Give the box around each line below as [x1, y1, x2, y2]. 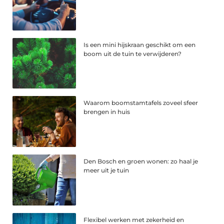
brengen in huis [83, 108, 130, 116]
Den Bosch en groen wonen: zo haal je [83, 157, 198, 165]
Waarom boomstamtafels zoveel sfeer [83, 99, 198, 107]
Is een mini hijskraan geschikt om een [83, 40, 196, 48]
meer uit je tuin [83, 166, 129, 174]
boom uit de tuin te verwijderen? [83, 49, 182, 57]
